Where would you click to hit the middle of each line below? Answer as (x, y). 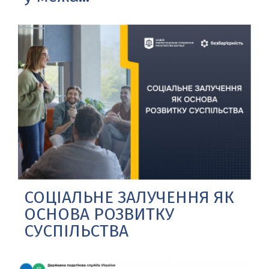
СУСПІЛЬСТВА (76, 231)
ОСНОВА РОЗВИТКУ (99, 214)
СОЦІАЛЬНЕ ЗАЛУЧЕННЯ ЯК (129, 197)
